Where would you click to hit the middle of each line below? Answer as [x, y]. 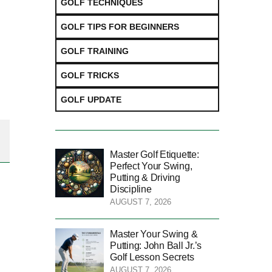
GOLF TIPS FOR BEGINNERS [120, 26]
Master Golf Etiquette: [155, 154]
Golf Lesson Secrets [152, 257]
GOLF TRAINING [95, 51]
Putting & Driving [145, 177]
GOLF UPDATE [91, 99]
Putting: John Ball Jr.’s [156, 245]
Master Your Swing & [154, 234]
